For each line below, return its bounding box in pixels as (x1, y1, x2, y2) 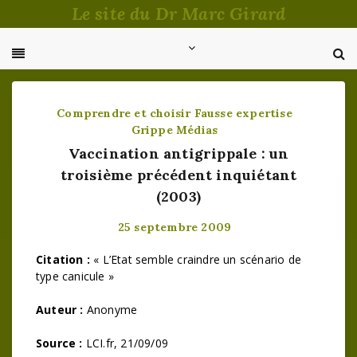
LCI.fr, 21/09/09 (82, 335, 169, 351)
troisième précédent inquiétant (60, 166, 297, 184)
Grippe (131, 123, 173, 137)
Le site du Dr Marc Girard (71, 2, 286, 25)
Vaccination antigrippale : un (68, 144, 289, 163)
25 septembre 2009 (117, 220, 232, 234)
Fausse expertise (194, 106, 292, 120)
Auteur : (36, 302, 84, 317)
